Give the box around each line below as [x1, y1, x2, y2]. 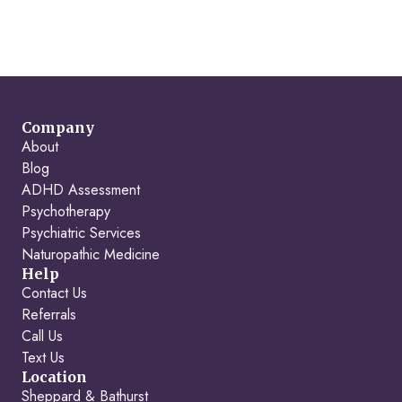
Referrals [22, 304, 76, 325]
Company [22, 118, 94, 136]
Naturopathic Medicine [22, 244, 160, 265]
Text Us [22, 347, 65, 368]
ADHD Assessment [22, 179, 140, 200]
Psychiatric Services [22, 223, 141, 243]
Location [22, 368, 87, 386]
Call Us [22, 326, 63, 346]
